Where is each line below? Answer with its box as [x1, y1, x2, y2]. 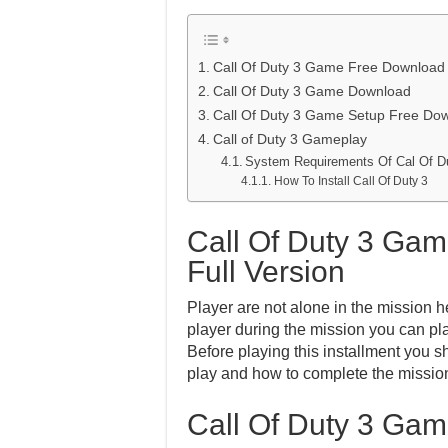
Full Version [187, 255, 345, 288]
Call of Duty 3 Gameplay [212, 131, 367, 147]
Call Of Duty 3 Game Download [212, 83, 411, 99]
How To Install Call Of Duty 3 [273, 174, 428, 187]
